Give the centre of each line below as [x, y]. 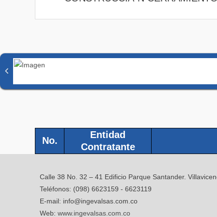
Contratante [108, 147]
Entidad [108, 135]
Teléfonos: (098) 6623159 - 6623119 [96, 189]
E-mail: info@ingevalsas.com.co [89, 201]
